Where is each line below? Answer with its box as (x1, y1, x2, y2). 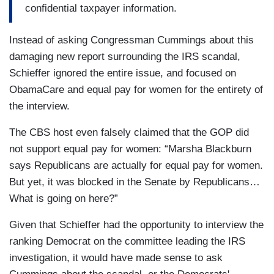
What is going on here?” (9, 193, 121, 205)
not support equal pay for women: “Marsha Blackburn (9, 143, 251, 155)
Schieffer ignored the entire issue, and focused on (9, 67, 236, 80)
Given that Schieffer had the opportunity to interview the (9, 219, 264, 231)
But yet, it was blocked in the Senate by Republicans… (9, 176, 260, 188)
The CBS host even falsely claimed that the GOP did (9, 127, 249, 139)
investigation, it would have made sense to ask (9, 252, 223, 264)
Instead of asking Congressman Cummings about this (9, 34, 254, 46)
